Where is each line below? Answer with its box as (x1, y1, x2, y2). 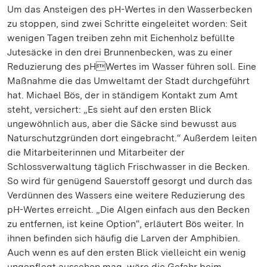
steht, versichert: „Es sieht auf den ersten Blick (7, 104, 212, 115)
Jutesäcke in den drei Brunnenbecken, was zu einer (7, 46, 232, 58)
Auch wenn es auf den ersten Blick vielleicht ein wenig (7, 247, 246, 258)
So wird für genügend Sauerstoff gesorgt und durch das (7, 175, 252, 187)
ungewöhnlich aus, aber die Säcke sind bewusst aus (7, 118, 237, 129)
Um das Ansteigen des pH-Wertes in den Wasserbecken (7, 4, 252, 15)
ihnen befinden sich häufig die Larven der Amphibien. (7, 232, 240, 244)
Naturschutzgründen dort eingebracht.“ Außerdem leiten (7, 132, 257, 144)
